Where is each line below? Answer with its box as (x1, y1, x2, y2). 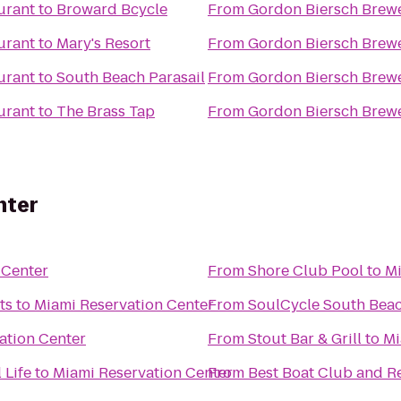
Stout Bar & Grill (248, 328, 362, 349)
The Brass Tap (56, 101, 155, 122)
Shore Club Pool (248, 260, 363, 281)
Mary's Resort (56, 33, 150, 54)
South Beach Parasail (56, 67, 205, 88)
